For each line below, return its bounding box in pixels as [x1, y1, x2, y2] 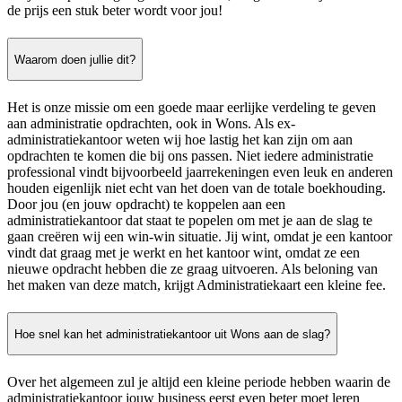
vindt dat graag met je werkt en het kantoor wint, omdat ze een [7, 245, 360, 261]
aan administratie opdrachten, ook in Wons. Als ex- [7, 116, 295, 132]
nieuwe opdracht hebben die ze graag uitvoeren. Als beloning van [7, 261, 378, 277]
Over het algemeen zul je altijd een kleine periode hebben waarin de [7, 374, 390, 390]
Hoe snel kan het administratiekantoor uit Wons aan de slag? [14, 327, 330, 341]
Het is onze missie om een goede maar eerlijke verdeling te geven [7, 100, 376, 116]
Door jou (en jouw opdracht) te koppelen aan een [7, 197, 285, 213]
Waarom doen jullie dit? [14, 52, 135, 66]
